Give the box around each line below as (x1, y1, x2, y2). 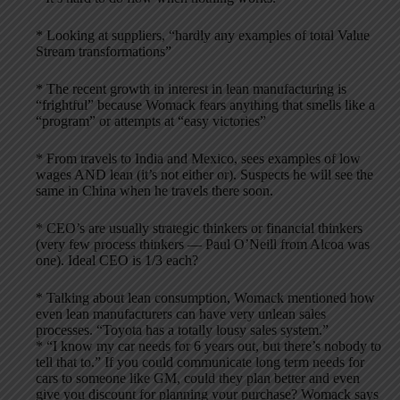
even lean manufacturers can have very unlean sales (36, 305, 326, 321)
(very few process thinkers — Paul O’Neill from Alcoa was (36, 236, 370, 252)
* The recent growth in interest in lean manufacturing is (36, 80, 346, 96)
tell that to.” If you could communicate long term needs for (36, 354, 364, 370)
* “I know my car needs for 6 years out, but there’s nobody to (36, 337, 381, 354)
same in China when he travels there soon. (36, 182, 273, 198)
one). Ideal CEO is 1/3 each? (36, 252, 198, 268)
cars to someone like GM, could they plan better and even (36, 370, 360, 386)
